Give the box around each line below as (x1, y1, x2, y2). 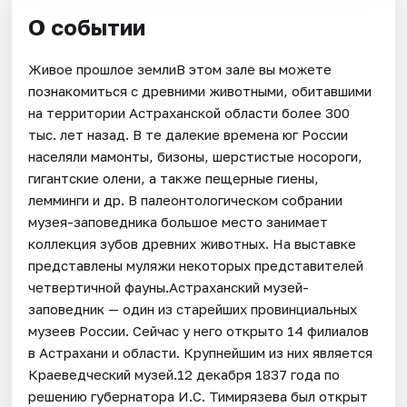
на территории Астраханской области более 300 (28, 104, 351, 121)
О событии (28, 13, 146, 40)
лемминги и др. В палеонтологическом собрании (28, 191, 343, 208)
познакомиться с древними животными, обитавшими (28, 82, 372, 99)
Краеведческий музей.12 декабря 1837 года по (28, 365, 341, 382)
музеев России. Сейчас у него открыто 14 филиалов (28, 322, 370, 339)
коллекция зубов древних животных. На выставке (28, 234, 357, 252)
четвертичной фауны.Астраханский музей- (28, 278, 310, 295)
